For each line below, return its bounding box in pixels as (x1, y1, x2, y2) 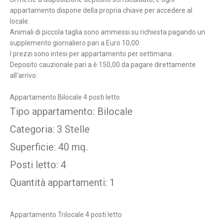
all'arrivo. (10, 72, 37, 80)
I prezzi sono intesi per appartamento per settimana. (10, 50, 173, 58)
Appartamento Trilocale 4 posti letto (10, 211, 122, 219)
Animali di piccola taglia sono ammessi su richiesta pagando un (10, 28, 205, 37)
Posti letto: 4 (10, 159, 66, 171)
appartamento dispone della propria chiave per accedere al (10, 6, 192, 15)
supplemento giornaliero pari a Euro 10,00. (10, 39, 141, 47)
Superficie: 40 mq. (10, 141, 88, 153)
